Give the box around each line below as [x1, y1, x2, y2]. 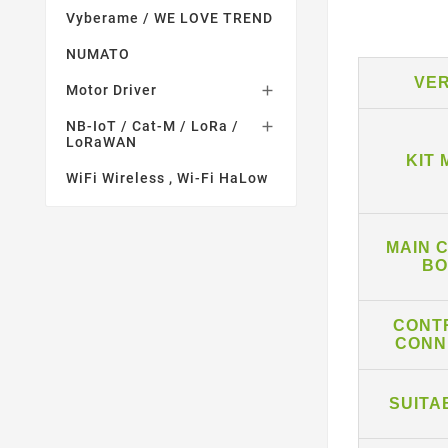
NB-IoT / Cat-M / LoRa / [66, 118, 239, 134]
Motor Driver [66, 82, 157, 98]
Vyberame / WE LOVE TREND [66, 10, 273, 26]
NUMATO [66, 46, 130, 62]
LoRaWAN [66, 134, 137, 150]
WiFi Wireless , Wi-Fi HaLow [66, 170, 268, 186]
